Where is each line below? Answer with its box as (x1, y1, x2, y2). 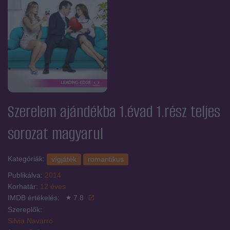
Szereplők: (8, 205, 42, 214)
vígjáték (51, 155, 76, 164)
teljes (187, 101, 220, 123)
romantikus (88, 155, 124, 164)
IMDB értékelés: (8, 194, 62, 202)
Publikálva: (8, 171, 45, 180)
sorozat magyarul (8, 123, 103, 145)
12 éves (40, 182, 66, 191)
